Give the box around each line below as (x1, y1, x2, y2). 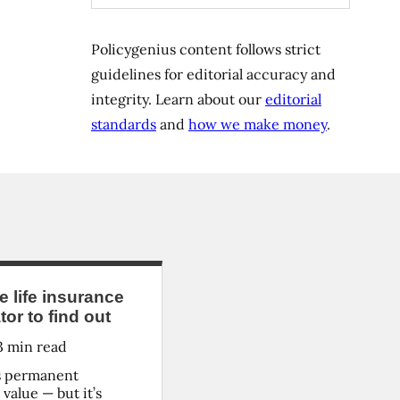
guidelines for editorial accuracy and (90, 65, 336, 83)
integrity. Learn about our (90, 90, 265, 108)
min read (3, 337, 67, 355)
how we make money (187, 115, 327, 133)
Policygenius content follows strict (90, 40, 321, 58)
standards (90, 115, 156, 133)
